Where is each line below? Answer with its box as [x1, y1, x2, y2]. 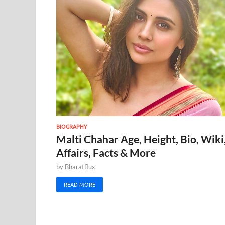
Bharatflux [65, 162, 95, 171]
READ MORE [64, 180, 95, 188]
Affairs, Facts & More [56, 146, 156, 159]
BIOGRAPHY [56, 122, 87, 130]
